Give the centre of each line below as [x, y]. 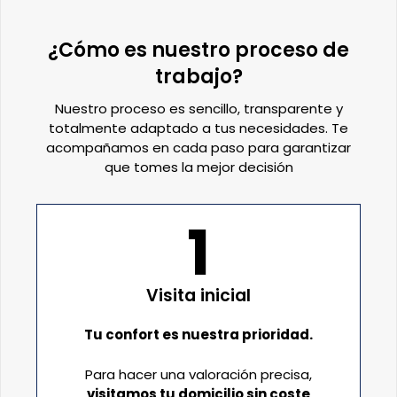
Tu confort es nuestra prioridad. [198, 335]
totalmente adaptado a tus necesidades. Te [198, 128]
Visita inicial [198, 296]
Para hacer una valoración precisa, [198, 374]
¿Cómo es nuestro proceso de [198, 51]
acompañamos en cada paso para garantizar [198, 148]
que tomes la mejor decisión [198, 167]
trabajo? [198, 77]
